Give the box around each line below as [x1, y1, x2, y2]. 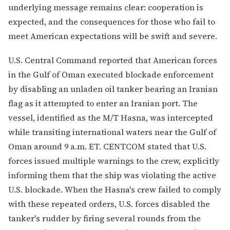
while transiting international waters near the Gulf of [8, 126, 216, 138]
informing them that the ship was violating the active [8, 169, 216, 181]
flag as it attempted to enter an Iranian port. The [8, 97, 198, 109]
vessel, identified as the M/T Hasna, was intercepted [8, 111, 213, 123]
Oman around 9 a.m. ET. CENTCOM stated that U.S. [8, 140, 206, 152]
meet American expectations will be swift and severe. [8, 30, 217, 42]
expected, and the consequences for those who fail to [8, 15, 215, 27]
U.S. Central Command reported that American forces [8, 54, 217, 66]
